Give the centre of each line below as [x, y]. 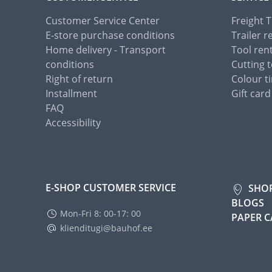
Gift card [251, 94]
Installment [71, 94]
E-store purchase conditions [110, 36]
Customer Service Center [103, 21]
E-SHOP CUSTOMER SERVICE [111, 188]
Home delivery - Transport [106, 50]
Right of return [79, 79]
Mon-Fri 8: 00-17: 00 [100, 214]
